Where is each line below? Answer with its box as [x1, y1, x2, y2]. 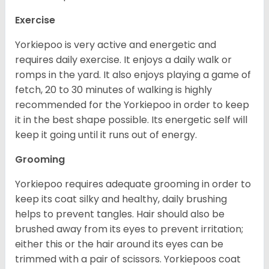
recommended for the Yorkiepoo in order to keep [15, 98, 249, 112]
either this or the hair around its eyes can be [15, 237, 223, 252]
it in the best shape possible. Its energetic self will [15, 113, 247, 127]
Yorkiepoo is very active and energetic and [15, 38, 216, 52]
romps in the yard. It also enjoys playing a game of [15, 68, 251, 82]
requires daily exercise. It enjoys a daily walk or [15, 53, 232, 67]
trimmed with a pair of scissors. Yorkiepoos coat [15, 252, 241, 267]
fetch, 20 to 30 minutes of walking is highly [15, 83, 212, 97]
